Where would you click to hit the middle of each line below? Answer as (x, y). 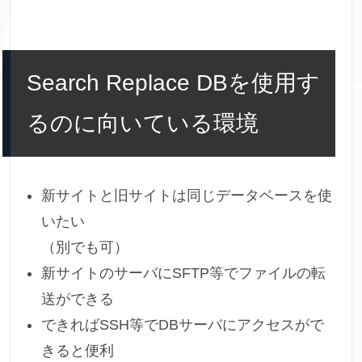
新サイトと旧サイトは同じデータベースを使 (187, 196)
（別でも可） (85, 248)
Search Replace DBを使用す (173, 83)
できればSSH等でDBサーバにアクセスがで (183, 325)
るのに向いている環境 (143, 124)
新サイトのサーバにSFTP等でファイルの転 (183, 274)
